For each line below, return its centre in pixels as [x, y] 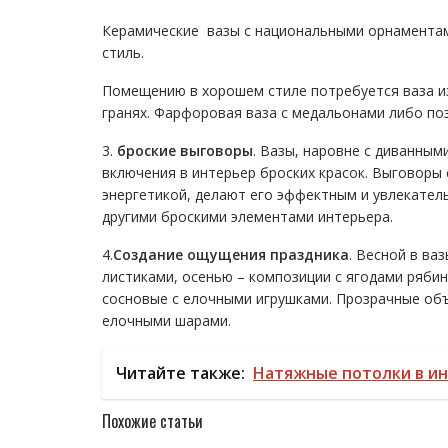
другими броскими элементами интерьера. [247, 216]
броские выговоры [185, 150]
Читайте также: [180, 373]
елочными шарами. [166, 320]
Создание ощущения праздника [231, 254]
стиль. [127, 52]
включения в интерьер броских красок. [235, 172]
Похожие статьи [152, 421]
